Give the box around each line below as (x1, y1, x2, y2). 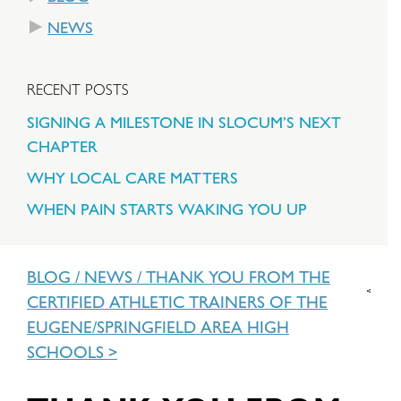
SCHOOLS (27, 338, 104, 364)
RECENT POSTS (27, 78, 129, 100)
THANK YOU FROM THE (146, 263, 330, 289)
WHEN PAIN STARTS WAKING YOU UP (27, 197, 307, 220)
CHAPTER (27, 134, 98, 158)
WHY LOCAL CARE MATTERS (27, 166, 238, 189)
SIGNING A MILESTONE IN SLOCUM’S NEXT (27, 110, 341, 133)
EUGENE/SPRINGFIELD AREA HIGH (27, 313, 289, 339)
